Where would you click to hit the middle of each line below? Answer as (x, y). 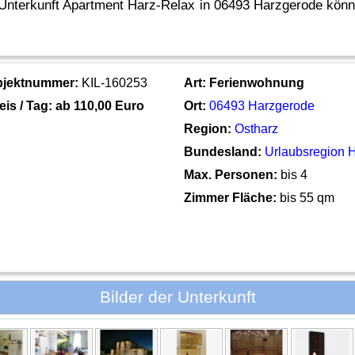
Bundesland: (223, 151)
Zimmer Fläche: (231, 197)
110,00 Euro (109, 105)
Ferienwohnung (257, 82)
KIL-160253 (113, 82)
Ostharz (257, 128)
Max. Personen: (231, 174)
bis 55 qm (306, 197)
